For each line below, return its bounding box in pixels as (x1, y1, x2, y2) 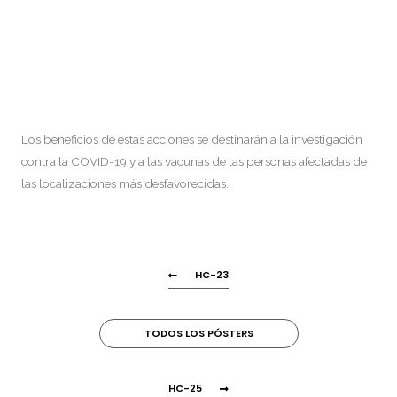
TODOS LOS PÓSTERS (144, 326, 253, 341)
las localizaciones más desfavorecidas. (21, 175, 229, 191)
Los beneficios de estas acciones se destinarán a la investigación (21, 131, 362, 146)
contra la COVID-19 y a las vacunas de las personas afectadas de (21, 153, 367, 168)
